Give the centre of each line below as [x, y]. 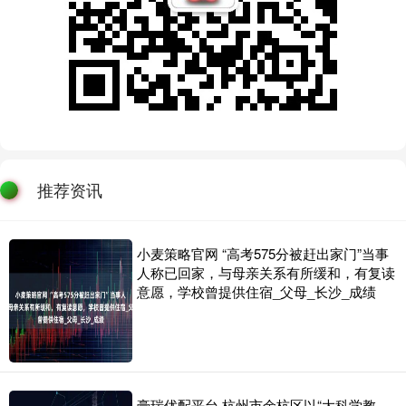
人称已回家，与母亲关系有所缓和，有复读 [266, 273]
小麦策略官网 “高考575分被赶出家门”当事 [263, 254]
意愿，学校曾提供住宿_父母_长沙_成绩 [256, 292]
